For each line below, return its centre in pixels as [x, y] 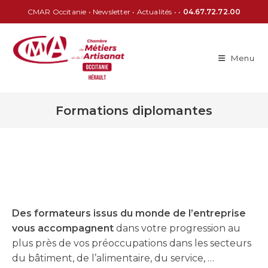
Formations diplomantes [134, 111]
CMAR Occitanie [57, 12]
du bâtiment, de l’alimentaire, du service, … [114, 258]
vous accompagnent [63, 228]
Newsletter [111, 12]
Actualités [154, 12]
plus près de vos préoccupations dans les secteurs [132, 243]
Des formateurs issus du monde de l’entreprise [129, 213]
